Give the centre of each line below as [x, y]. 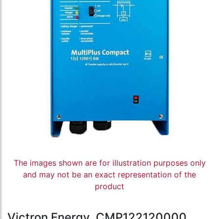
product [109, 186]
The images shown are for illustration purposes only [109, 163]
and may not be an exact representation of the [109, 175]
